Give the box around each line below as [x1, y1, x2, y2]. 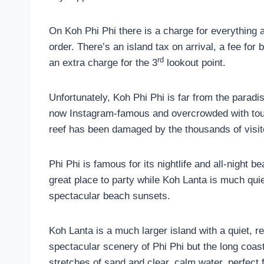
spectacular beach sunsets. [49, 190, 173, 202]
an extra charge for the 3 [49, 57, 157, 69]
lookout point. [164, 57, 226, 69]
